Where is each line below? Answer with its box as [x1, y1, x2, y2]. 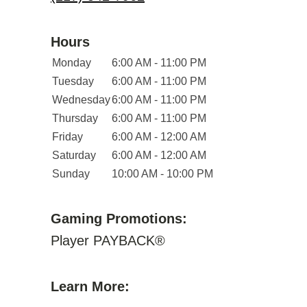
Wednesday [52, 94, 110, 106]
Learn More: [51, 279, 130, 294]
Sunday [52, 168, 90, 180]
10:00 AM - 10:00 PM [112, 168, 213, 180]
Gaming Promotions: [51, 211, 187, 226]
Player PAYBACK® [51, 233, 165, 248]
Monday [52, 57, 91, 69]
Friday [52, 131, 83, 143]
